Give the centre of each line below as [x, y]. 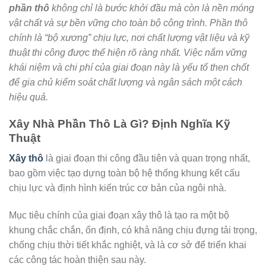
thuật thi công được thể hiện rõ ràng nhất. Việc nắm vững [128, 53]
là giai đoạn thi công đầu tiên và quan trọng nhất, [147, 159]
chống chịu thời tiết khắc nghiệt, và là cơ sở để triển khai [128, 245]
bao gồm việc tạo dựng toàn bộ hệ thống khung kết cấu [124, 173]
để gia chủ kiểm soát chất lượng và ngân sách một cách [126, 82]
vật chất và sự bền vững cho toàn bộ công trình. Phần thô [128, 23]
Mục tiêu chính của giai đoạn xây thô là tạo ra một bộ [119, 216]
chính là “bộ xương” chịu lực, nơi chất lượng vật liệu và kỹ [129, 38]
